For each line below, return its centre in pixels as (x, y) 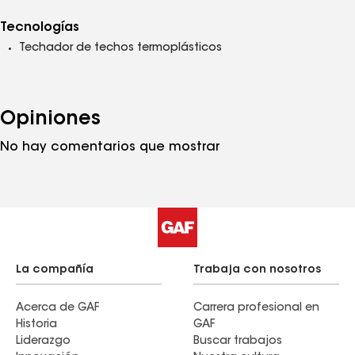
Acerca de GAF (57, 308)
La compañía (55, 270)
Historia (36, 325)
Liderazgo (43, 342)
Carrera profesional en (256, 308)
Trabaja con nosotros (257, 270)
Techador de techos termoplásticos (120, 48)
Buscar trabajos (238, 342)
